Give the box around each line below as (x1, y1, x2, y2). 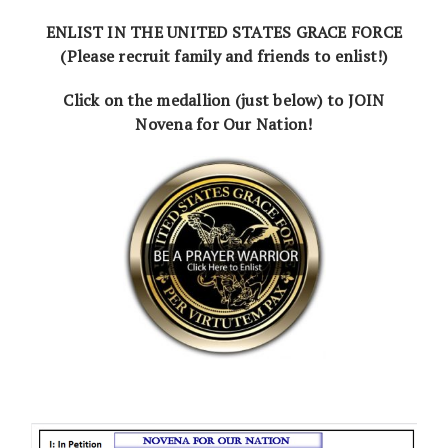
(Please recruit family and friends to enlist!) (60, 44, 388, 67)
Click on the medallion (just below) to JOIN (63, 88, 385, 111)
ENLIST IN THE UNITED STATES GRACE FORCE (45, 20, 403, 43)
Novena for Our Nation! (135, 112, 313, 135)
